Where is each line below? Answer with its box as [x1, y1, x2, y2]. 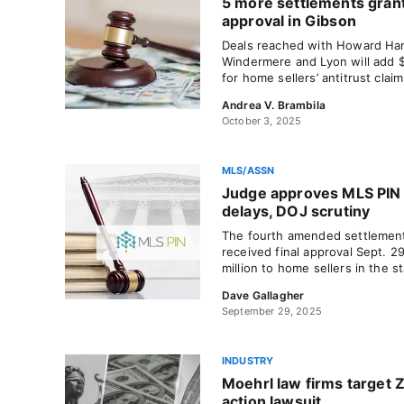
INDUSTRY [222, 354, 274, 367]
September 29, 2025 [222, 305, 322, 317]
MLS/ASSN [222, 164, 275, 177]
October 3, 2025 [222, 115, 302, 127]
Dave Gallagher [222, 289, 305, 302]
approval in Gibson [222, 12, 356, 30]
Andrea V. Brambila [222, 98, 326, 112]
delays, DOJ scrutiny [222, 202, 371, 220]
